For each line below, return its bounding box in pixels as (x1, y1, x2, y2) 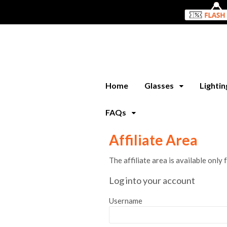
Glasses (144, 81, 174, 90)
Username (108, 196, 142, 205)
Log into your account (108, 175, 195, 186)
